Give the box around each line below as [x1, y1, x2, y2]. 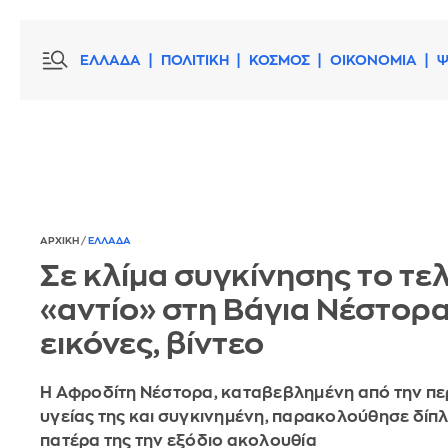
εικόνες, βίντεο [40, 329, 264, 360]
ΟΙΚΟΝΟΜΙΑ [330, 53, 417, 67]
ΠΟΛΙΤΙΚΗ [161, 53, 229, 67]
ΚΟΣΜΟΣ [249, 53, 310, 67]
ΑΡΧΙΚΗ [40, 236, 81, 247]
